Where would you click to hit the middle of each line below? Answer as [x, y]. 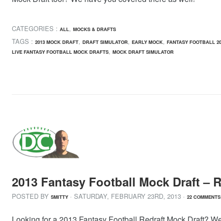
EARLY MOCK [147, 42]
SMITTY [59, 197]
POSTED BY [31, 196]
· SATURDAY [89, 196]
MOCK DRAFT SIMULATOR [143, 52]
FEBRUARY [128, 196]
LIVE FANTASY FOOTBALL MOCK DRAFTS [60, 52]
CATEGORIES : [36, 28]
